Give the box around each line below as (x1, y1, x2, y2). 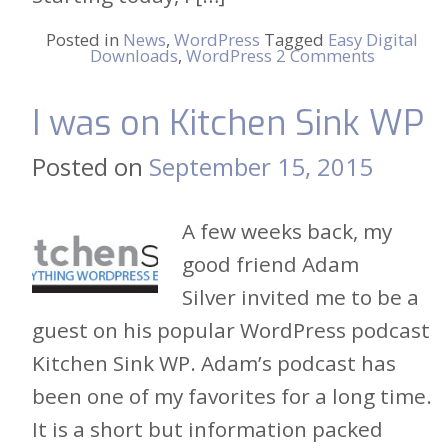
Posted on (32, 149, 149, 183)
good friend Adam (182, 249, 359, 278)
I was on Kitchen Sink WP (32, 100, 424, 146)
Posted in (46, 27, 123, 51)
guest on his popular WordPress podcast (32, 315, 430, 344)
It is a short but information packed (32, 414, 383, 443)
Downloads (89, 43, 178, 67)
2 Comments (275, 43, 375, 67)
